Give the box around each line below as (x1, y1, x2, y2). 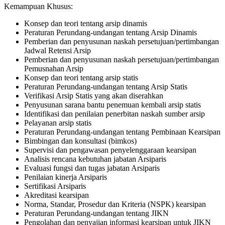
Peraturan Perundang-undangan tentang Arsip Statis (24, 82, 187, 91)
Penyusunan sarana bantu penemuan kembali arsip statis (24, 100, 201, 109)
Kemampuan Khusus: (4, 2, 73, 11)
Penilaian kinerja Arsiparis (24, 172, 107, 181)
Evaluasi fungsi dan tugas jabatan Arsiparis (24, 163, 160, 172)
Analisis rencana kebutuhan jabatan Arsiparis (24, 154, 166, 163)
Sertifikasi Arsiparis (24, 181, 86, 190)
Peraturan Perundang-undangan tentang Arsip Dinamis (24, 28, 197, 37)
